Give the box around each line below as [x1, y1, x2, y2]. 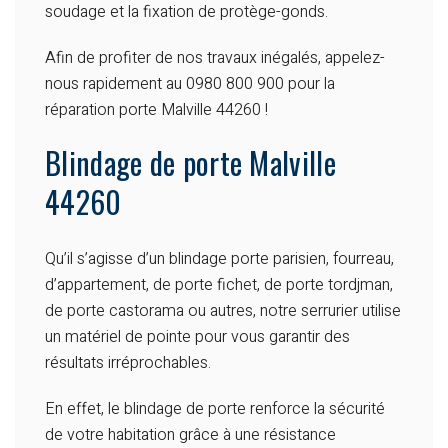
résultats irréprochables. [45, 351, 211, 376]
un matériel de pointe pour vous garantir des [45, 325, 350, 350]
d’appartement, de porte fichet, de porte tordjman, [45, 273, 393, 298]
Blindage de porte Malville [45, 140, 336, 186]
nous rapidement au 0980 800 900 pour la [45, 72, 335, 97]
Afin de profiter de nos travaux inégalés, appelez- [45, 46, 385, 71]
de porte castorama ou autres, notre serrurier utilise [45, 299, 401, 324]
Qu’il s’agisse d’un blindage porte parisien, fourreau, [45, 247, 394, 272]
